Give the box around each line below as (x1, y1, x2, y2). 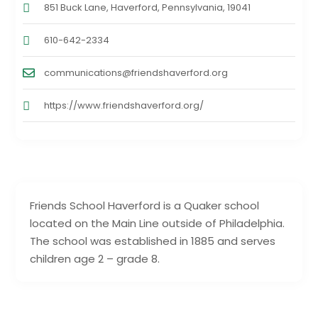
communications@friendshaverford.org (44, 66, 229, 80)
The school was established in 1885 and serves (30, 234, 276, 249)
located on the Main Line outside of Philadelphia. (30, 216, 285, 231)
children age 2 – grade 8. (30, 251, 160, 267)
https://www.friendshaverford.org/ (44, 99, 204, 113)
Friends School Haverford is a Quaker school (30, 198, 260, 214)
